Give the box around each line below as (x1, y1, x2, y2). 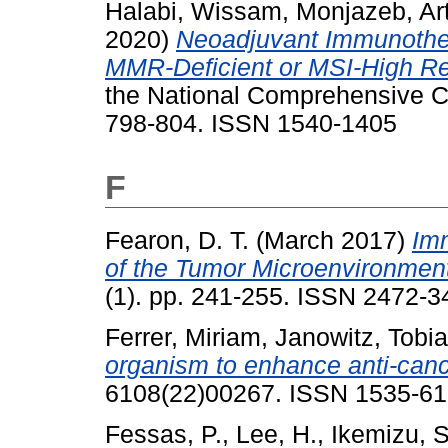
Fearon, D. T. (105, 227, 249, 255)
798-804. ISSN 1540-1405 (105, 110, 397, 138)
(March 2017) (249, 227, 412, 255)
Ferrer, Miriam (105, 324, 261, 352)
